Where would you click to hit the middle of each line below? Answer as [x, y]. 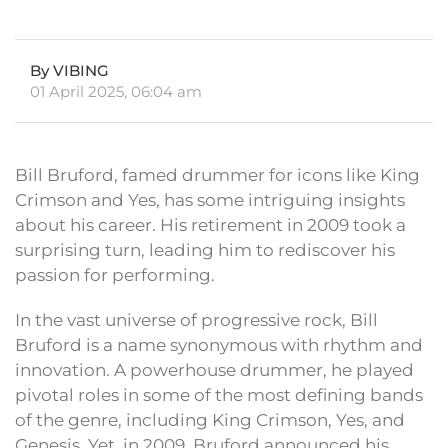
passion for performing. [115, 275]
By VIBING [69, 71]
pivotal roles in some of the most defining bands [219, 395]
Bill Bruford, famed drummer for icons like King [217, 175]
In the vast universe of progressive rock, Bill [196, 320]
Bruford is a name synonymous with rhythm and [219, 345]
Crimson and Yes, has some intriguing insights [210, 200]
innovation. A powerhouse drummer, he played [214, 370]
